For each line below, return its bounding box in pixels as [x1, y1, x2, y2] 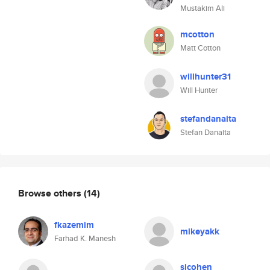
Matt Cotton [180, 42, 221, 54]
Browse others [18, 186, 84, 200]
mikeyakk [180, 225, 219, 238]
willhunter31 [180, 70, 231, 83]
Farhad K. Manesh [54, 233, 116, 244]
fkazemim [54, 218, 94, 231]
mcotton [180, 28, 215, 41]
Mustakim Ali [180, 2, 225, 14]
